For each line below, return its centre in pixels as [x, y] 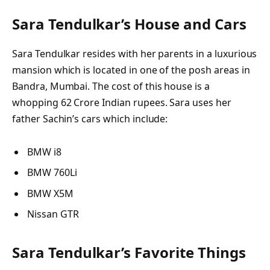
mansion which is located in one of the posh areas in [131, 70]
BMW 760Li [52, 173]
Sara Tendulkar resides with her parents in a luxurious [135, 54]
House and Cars [190, 24]
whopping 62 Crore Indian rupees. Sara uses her [122, 103]
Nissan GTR [53, 214]
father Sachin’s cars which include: [90, 119]
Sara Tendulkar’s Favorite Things [129, 252]
